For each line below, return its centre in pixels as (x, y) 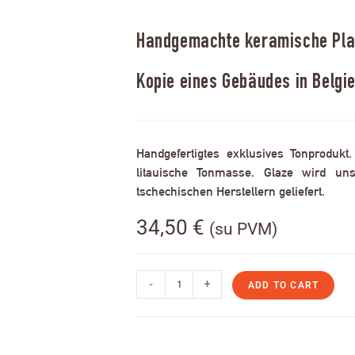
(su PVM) (243, 229)
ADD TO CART (284, 286)
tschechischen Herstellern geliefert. (231, 192)
